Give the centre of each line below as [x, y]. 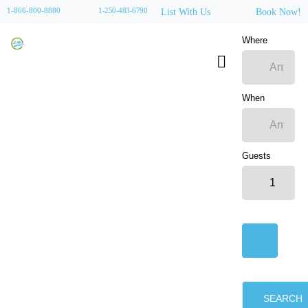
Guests [257, 156]
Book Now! [278, 12]
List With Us [186, 12]
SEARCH [283, 298]
